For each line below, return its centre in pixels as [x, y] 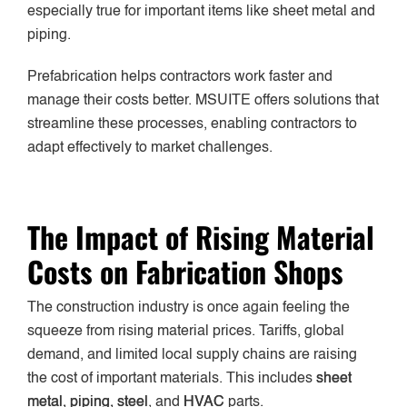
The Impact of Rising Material [201, 237]
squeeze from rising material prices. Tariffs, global [186, 332]
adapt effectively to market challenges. [150, 149]
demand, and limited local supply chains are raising [192, 356]
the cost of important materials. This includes [172, 379]
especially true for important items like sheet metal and [201, 12]
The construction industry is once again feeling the [189, 308]
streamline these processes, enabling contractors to [192, 125]
